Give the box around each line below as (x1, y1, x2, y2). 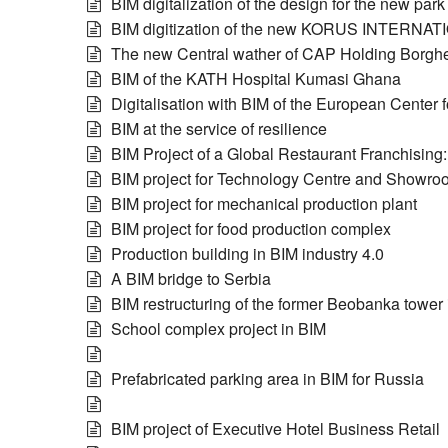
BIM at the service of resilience (111, 117, 327, 140)
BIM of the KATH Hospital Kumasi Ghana (111, 67, 401, 90)
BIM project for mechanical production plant (111, 192, 417, 215)
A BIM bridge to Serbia (111, 267, 271, 290)
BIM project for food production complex (111, 217, 391, 240)
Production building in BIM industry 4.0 (111, 242, 384, 265)
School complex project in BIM (111, 317, 326, 340)
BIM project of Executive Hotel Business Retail (111, 417, 440, 440)
